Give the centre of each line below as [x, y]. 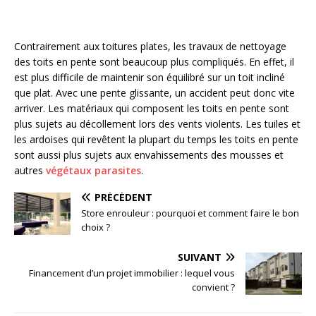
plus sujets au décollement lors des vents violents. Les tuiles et [157, 124]
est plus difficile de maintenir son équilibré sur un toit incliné [150, 78]
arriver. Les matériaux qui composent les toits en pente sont [152, 109]
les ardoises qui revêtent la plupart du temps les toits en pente [156, 140]
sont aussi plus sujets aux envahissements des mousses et [149, 155]
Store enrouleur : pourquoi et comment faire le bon [190, 213]
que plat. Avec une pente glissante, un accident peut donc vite [154, 93]
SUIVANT [200, 257]
